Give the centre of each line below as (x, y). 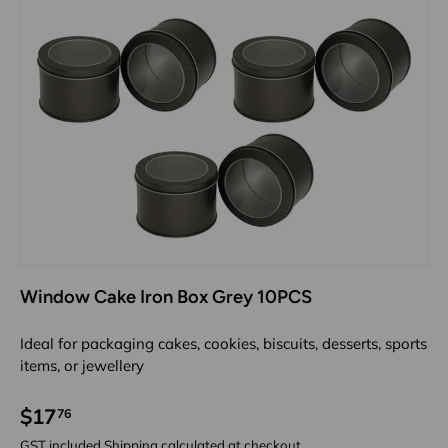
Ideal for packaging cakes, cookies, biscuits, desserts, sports (223, 343)
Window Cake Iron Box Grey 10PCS (166, 296)
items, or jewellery (82, 365)
